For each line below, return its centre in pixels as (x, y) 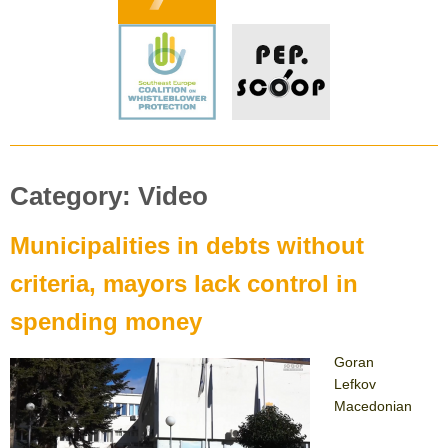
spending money (106, 321)
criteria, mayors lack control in (184, 283)
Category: (74, 195)
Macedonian (373, 405)
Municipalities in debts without (187, 245)
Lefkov (359, 383)
